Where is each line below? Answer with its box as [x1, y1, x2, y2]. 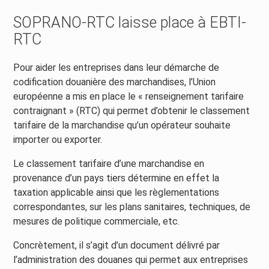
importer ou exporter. [13, 134, 103, 146]
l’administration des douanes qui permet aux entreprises [13, 254, 249, 266]
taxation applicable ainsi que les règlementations [13, 187, 220, 199]
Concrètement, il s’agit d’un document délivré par [13, 240, 220, 252]
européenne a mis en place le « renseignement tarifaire [13, 91, 244, 103]
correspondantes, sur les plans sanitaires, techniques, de [13, 201, 251, 213]
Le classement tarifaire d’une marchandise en [13, 158, 205, 170]
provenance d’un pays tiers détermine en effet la [13, 172, 220, 184]
